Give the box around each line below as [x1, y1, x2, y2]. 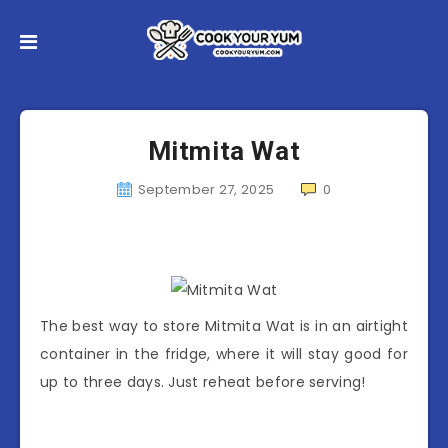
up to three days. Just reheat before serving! [40, 372, 366, 392]
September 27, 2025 [137, 180, 275, 199]
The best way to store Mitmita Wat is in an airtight [40, 316, 408, 336]
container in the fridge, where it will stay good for [40, 344, 408, 364]
